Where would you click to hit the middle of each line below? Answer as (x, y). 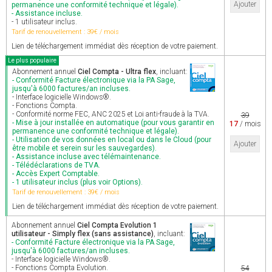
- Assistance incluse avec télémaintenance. (87, 157)
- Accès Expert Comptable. (56, 174)
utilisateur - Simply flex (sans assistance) (83, 234)
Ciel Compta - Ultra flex (117, 72)
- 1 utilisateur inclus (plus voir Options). (77, 182)
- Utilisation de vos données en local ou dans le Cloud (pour (112, 140)
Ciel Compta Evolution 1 (117, 225)
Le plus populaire (32, 60)
